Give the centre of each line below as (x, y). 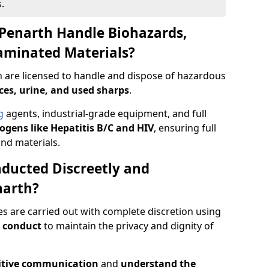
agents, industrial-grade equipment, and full (105, 113)
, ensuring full (185, 128)
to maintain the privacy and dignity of (128, 226)
